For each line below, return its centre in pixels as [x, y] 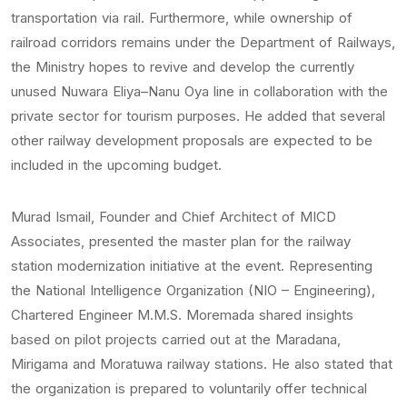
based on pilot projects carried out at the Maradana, [176, 339]
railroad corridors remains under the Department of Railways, [203, 42]
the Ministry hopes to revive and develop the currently [183, 67]
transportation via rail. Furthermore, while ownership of [182, 18]
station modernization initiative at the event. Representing [192, 266]
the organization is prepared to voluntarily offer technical [189, 388]
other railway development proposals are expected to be [192, 140]
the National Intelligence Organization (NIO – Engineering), [193, 290]
